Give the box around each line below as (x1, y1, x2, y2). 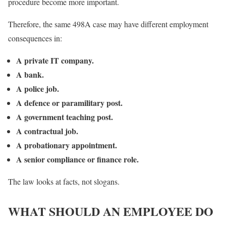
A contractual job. (16, 125, 78, 137)
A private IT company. (16, 54, 94, 66)
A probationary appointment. (16, 139, 117, 151)
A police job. (16, 82, 59, 94)
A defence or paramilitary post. (16, 96, 123, 108)
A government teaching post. (16, 110, 113, 123)
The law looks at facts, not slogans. (8, 176, 120, 187)
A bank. (16, 68, 44, 80)
